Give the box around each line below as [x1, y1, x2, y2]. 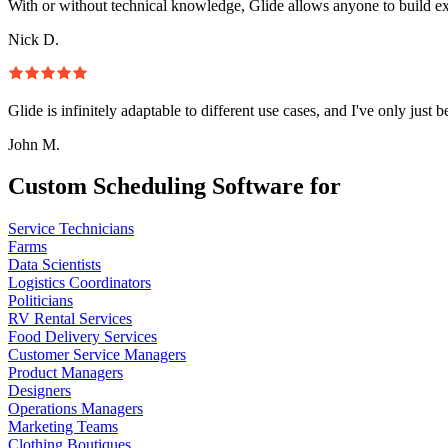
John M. [8, 135, 60, 153]
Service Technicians [8, 220, 134, 238]
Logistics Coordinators [8, 274, 151, 292]
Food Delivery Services [8, 328, 157, 346]
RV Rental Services [8, 310, 132, 328]
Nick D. [8, 30, 59, 48]
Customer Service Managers [8, 346, 186, 364]
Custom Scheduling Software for [8, 173, 341, 200]
